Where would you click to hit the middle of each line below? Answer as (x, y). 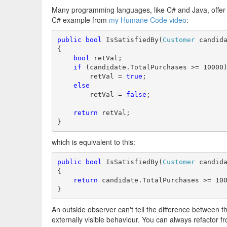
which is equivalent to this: (93, 142)
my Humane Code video (148, 20)
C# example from (80, 20)
